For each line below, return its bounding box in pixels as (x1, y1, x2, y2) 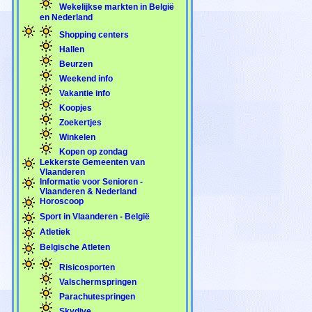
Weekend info (57, 73, 113, 84)
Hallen (57, 44, 84, 54)
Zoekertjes (57, 117, 102, 127)
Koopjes (57, 102, 92, 113)
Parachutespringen (57, 291, 135, 302)
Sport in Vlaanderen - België (40, 211, 150, 221)
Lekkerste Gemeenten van (40, 157, 145, 167)
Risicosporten (57, 262, 115, 272)
